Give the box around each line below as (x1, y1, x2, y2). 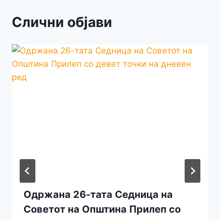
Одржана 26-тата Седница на (24, 188, 173, 200)
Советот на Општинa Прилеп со (24, 203, 181, 215)
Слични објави (12, 14, 112, 31)
